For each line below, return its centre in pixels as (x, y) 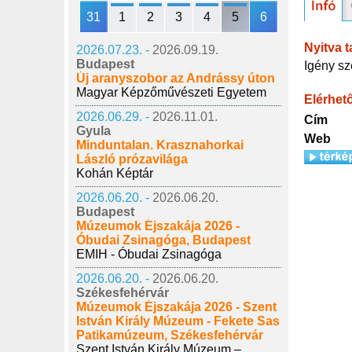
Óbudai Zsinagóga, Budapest (163, 240)
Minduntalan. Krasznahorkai (160, 145)
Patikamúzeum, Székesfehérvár (170, 335)
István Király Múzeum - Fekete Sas (178, 321)
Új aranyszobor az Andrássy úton (176, 78)
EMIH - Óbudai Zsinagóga (149, 254)
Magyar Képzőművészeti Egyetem (171, 92)
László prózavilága (132, 159)
